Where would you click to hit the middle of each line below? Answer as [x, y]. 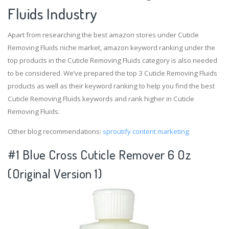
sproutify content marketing [146, 132]
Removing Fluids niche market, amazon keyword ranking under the [111, 48]
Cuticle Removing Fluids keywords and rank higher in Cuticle [101, 99]
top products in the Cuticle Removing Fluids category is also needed [112, 61]
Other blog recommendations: [55, 132]
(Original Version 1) [55, 174]
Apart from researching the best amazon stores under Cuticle [103, 35]
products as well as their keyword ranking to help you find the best [111, 86]
